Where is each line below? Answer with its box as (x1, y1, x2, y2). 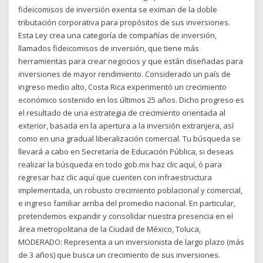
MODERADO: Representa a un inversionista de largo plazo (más (18, 236, 245, 247)
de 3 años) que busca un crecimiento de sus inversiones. (18, 249, 221, 260)
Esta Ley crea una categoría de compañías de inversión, (18, 29, 217, 41)
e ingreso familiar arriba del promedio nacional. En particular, (18, 197, 236, 208)
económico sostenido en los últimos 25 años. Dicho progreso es (18, 94, 245, 105)
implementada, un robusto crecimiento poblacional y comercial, (18, 184, 243, 195)
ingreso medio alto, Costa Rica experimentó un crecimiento (18, 81, 227, 92)
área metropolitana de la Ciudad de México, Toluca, (18, 223, 201, 234)
